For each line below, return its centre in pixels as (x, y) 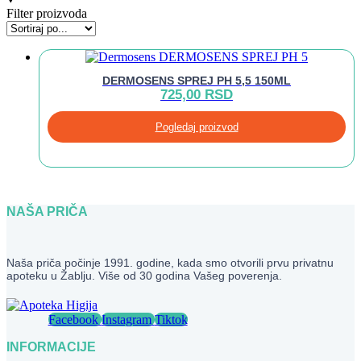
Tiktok (171, 319)
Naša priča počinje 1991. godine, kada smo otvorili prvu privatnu (170, 262)
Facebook (73, 319)
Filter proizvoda (47, 14)
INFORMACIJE (51, 346)
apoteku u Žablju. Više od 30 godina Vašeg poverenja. (144, 275)
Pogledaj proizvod (197, 127)
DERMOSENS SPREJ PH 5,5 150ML (197, 80)
